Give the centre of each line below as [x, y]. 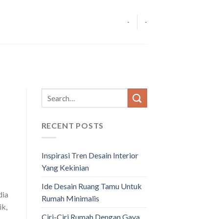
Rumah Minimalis [70, 198]
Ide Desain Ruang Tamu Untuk [91, 186]
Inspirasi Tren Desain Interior [90, 155]
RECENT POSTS [73, 126]
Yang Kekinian [65, 167]
